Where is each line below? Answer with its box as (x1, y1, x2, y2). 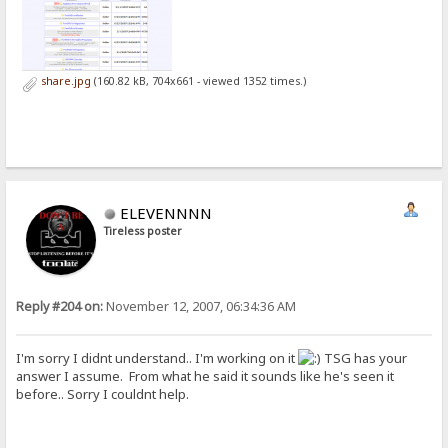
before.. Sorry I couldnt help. (16, 384, 190, 403)
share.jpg (37, 73, 91, 88)
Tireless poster (104, 224, 183, 239)
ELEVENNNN (120, 203, 213, 224)
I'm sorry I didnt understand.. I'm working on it (16, 348, 299, 367)
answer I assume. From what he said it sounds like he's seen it (16, 366, 395, 385)
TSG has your (321, 348, 408, 367)
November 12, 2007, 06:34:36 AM (103, 298, 297, 316)
